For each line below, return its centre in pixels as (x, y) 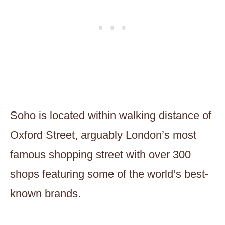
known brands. (45, 194)
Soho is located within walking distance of (111, 116)
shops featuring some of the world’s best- (109, 174)
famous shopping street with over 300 (100, 155)
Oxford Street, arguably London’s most (103, 135)
